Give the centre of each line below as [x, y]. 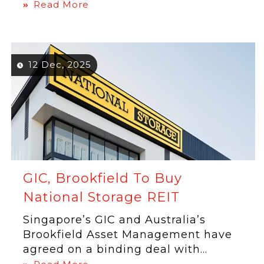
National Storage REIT [102, 197]
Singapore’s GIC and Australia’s [115, 220]
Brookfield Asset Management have [128, 235]
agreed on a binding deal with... [115, 249]
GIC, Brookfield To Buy [103, 178]
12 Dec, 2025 [60, 65]
